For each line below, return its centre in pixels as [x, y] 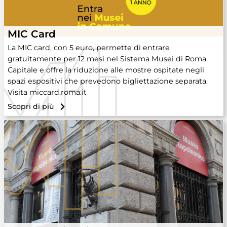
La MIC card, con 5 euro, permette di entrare [89, 48]
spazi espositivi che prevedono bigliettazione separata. [108, 81]
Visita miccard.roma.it [47, 92]
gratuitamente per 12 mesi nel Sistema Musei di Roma [107, 59]
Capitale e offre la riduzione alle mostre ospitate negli [106, 70]
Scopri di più [31, 106]
